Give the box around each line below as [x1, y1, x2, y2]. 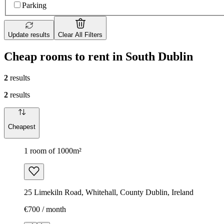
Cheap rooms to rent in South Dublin [4, 49, 193, 63]
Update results [8, 31, 50, 38]
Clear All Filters [58, 31, 102, 38]
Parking [22, 1, 46, 9]
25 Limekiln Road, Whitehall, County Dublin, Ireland [24, 188, 193, 197]
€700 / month [24, 205, 66, 214]
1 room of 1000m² [24, 146, 81, 155]
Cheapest [8, 123, 35, 131]
